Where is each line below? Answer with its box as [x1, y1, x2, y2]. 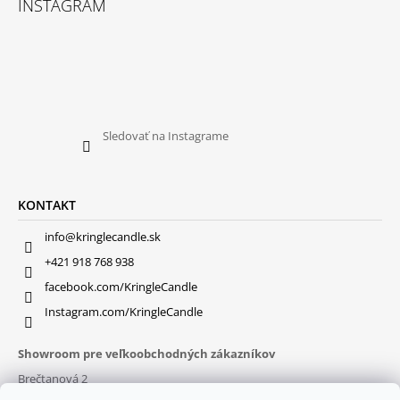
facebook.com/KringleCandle [45, 278, 197, 295]
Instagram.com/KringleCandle [45, 303, 203, 320]
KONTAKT [18, 196, 76, 213]
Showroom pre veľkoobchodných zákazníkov [18, 345, 275, 362]
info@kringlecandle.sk [45, 228, 161, 245]
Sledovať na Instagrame [102, 127, 229, 144]
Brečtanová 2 [18, 370, 87, 387]
